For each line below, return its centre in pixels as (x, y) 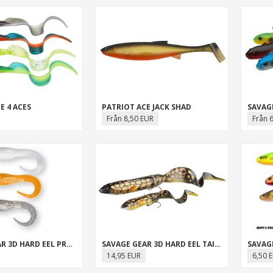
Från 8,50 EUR (130, 119)
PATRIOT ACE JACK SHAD (146, 107)
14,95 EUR (123, 256)
